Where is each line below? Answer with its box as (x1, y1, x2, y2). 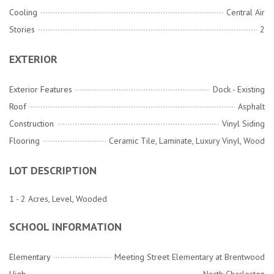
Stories (9, 24, 35, 35)
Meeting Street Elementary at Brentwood (114, 251, 265, 263)
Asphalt (238, 101, 265, 113)
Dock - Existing (213, 84, 265, 95)
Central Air (226, 7, 265, 18)
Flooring (9, 135, 40, 147)
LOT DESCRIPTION (9, 163, 97, 178)
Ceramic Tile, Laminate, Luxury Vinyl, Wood (109, 135, 265, 147)
